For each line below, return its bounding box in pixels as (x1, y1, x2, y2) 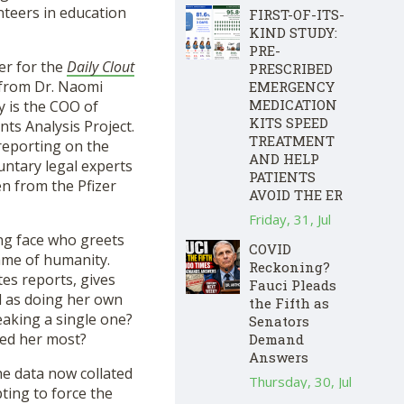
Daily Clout (66, 57, 134, 78)
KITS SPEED (249, 113, 328, 132)
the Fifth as (249, 293, 329, 312)
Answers (249, 347, 308, 366)
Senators (249, 311, 309, 330)
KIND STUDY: (249, 23, 337, 41)
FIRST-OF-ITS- (249, 5, 344, 23)
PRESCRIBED (249, 59, 333, 78)
